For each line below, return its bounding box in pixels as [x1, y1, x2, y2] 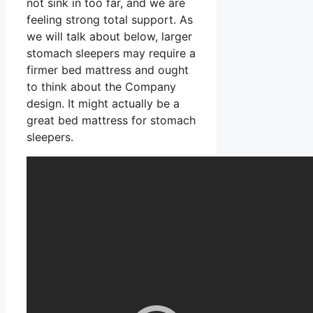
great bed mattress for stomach [27, 112, 196, 127]
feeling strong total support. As [27, 12, 193, 27]
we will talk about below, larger [27, 29, 192, 43]
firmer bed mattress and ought [27, 62, 189, 77]
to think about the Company [27, 79, 176, 94]
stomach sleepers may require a [27, 45, 196, 60]
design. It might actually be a [27, 96, 180, 110]
